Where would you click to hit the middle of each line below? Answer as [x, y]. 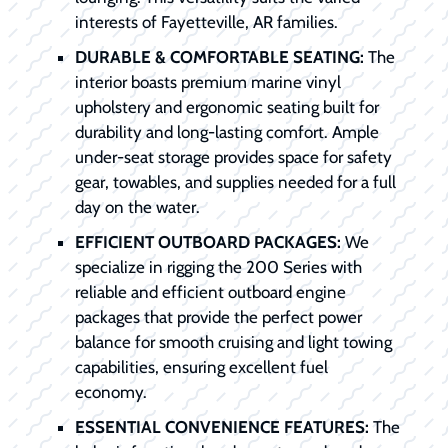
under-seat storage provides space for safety [233, 156]
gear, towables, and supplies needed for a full [235, 181]
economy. [111, 391]
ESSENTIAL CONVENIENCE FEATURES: [222, 426]
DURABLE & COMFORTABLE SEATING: [219, 56]
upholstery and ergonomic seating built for [227, 106]
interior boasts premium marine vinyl [208, 81]
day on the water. [137, 206]
